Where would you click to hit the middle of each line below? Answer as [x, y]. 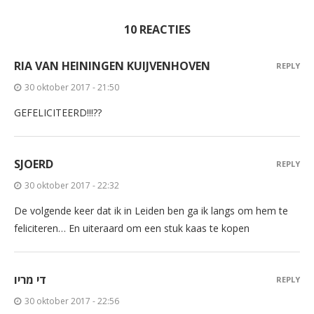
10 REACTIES [157, 30]
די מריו [30, 280]
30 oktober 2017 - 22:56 [72, 301]
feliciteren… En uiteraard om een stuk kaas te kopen [132, 228]
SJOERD [34, 164]
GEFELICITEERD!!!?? [58, 113]
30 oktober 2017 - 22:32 [72, 186]
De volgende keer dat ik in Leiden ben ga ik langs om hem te [151, 211]
